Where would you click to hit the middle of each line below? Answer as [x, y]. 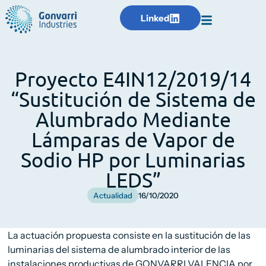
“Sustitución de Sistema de [133, 99]
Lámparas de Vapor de [133, 140]
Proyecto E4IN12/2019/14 [133, 79]
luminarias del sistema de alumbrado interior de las [119, 250]
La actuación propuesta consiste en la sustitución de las [129, 235]
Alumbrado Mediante [133, 120]
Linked [155, 18]
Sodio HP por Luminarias [133, 160]
